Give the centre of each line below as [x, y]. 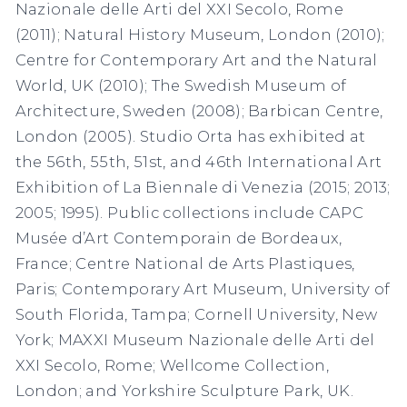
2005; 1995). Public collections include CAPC [189, 213]
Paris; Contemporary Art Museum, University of [203, 289]
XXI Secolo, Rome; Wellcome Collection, [172, 366]
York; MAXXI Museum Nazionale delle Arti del [195, 340]
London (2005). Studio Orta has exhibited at [190, 137]
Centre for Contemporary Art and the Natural [196, 60]
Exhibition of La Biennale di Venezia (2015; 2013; [203, 188]
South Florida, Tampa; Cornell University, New [196, 315]
